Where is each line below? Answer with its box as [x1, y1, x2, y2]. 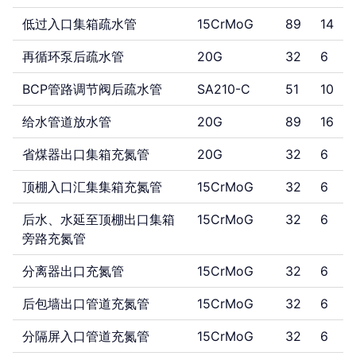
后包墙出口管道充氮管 [22, 296, 149, 311]
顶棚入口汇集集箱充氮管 [22, 179, 162, 195]
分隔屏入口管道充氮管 [22, 328, 149, 344]
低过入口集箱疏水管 [22, 16, 137, 32]
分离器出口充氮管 [22, 263, 124, 279]
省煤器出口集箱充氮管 [22, 146, 149, 162]
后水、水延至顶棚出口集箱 [22, 211, 175, 227]
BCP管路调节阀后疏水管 [22, 81, 162, 97]
